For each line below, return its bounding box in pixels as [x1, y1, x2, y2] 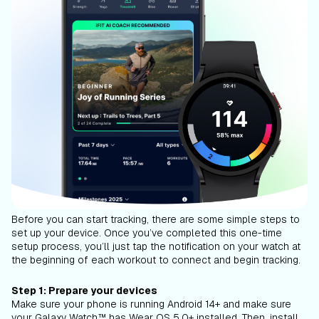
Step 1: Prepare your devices [11, 284, 157, 298]
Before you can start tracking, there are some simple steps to [11, 213, 300, 226]
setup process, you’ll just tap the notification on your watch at [11, 240, 300, 253]
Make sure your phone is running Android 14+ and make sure [11, 298, 291, 311]
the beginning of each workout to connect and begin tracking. [11, 253, 303, 267]
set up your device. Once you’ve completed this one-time [11, 226, 282, 240]
